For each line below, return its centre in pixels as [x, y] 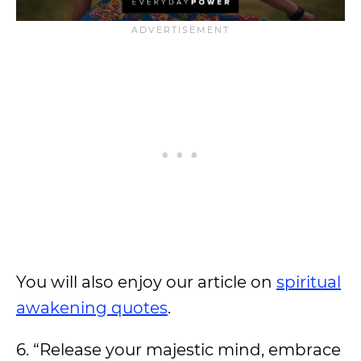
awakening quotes [92, 307]
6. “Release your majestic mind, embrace [178, 349]
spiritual [309, 282]
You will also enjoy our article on [146, 282]
